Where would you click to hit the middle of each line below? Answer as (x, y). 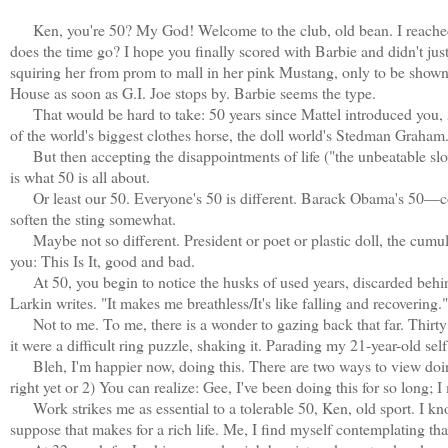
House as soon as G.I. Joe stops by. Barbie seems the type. (193, 92)
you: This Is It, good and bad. (102, 260)
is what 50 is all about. (80, 176)
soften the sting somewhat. (93, 218)
